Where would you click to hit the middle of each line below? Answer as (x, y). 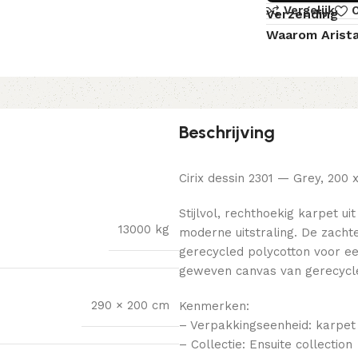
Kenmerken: (214, 306)
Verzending (302, 14)
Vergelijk (309, 11)
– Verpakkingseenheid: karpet (267, 325)
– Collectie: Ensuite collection (266, 344)
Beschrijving (227, 132)
